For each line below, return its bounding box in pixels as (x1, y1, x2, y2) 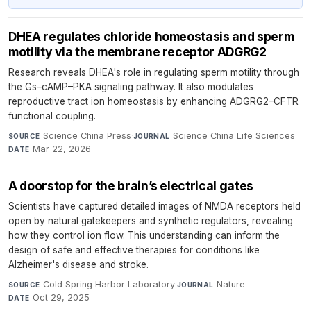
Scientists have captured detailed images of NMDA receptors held (8, 201, 301, 212)
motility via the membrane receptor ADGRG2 (8, 44, 267, 60)
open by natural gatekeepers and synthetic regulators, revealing (8, 215, 293, 227)
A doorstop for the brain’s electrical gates (8, 178, 253, 194)
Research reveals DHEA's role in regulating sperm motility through (8, 67, 299, 78)
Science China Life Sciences (173, 131, 296, 142)
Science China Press (42, 131, 131, 142)
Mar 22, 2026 (33, 144, 92, 155)
